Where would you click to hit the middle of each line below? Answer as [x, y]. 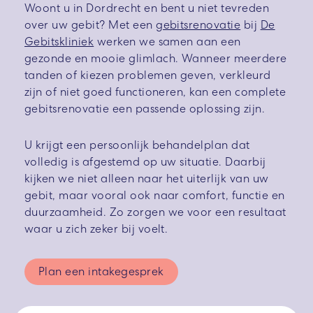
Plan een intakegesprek [101, 272]
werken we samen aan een [167, 42]
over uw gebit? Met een [90, 25]
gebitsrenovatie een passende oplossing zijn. [145, 109]
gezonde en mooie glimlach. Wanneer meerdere [156, 59]
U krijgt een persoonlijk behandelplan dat [137, 145]
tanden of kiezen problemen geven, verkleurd [148, 75]
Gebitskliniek [59, 42]
